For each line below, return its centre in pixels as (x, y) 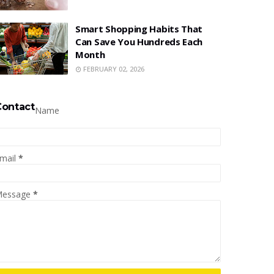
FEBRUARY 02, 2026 (114, 69)
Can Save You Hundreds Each (139, 42)
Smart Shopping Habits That (139, 29)
